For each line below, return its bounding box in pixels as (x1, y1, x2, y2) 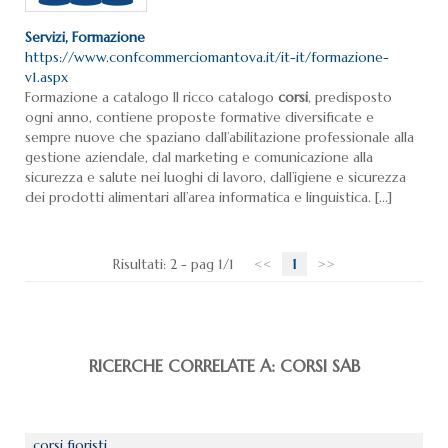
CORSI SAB (279, 356, 360, 378)
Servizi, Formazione (25, 28, 145, 47)
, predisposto (308, 88, 392, 107)
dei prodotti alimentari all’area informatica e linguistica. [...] (25, 188, 392, 207)
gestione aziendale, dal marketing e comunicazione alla (25, 148, 373, 167)
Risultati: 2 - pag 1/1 (113, 255, 234, 274)
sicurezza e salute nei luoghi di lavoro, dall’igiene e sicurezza (25, 168, 406, 187)
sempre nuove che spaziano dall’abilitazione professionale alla (25, 128, 414, 147)
